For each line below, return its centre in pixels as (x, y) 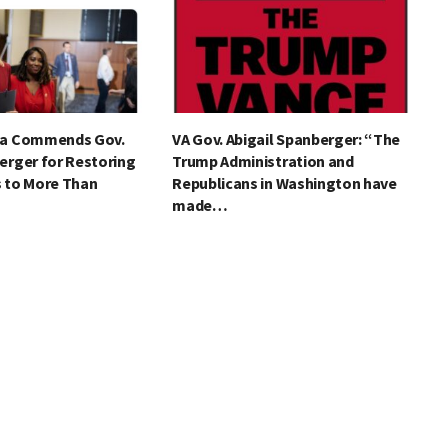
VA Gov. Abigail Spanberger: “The (286, 139)
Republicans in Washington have (284, 183)
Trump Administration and (263, 161)
